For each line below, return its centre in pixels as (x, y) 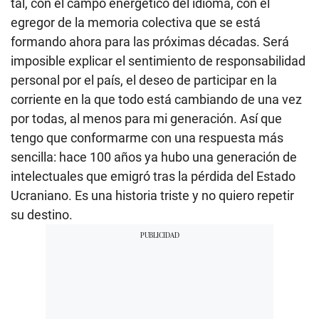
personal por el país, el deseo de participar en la (144, 80)
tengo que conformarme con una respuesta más (147, 137)
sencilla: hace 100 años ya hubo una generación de (154, 157)
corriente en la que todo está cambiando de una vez (156, 99)
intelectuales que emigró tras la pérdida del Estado (153, 176)
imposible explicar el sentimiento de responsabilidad (158, 61)
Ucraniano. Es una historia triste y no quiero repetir (152, 195)
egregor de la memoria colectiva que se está (136, 22)
